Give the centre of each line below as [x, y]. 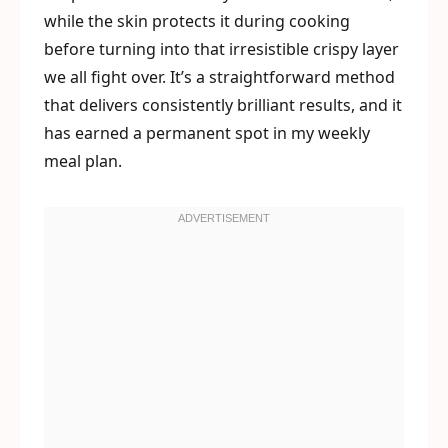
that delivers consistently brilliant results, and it [223, 105]
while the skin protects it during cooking [197, 21]
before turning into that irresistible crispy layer [221, 49]
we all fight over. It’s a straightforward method [219, 77]
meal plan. [83, 161]
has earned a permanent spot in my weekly [207, 133]
